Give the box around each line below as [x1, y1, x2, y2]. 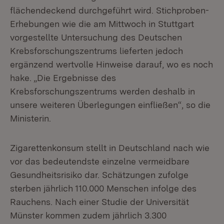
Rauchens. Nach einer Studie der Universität [10, 196, 189, 207]
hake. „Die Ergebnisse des [10, 72, 116, 83]
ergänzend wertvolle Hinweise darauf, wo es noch [10, 59, 213, 69]
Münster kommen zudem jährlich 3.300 [10, 210, 166, 220]
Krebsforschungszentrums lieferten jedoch [10, 45, 183, 56]
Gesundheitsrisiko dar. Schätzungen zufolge [10, 169, 188, 180]
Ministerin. [10, 113, 51, 123]
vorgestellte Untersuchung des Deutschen [10, 32, 182, 42]
